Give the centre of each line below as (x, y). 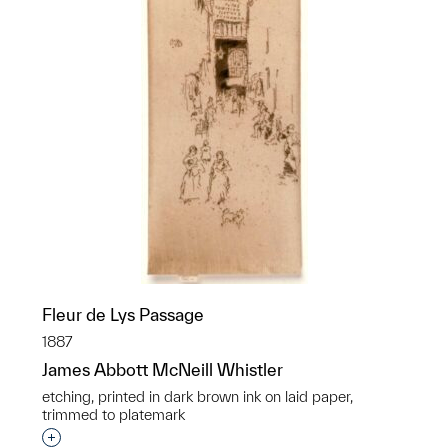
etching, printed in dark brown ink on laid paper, (197, 396)
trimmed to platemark (113, 414)
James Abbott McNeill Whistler (162, 369)
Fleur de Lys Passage (123, 314)
